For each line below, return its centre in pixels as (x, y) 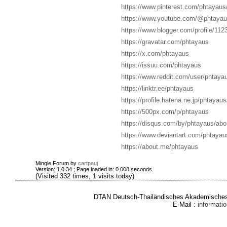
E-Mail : (185, 204)
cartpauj (88, 163)
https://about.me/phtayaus (159, 147)
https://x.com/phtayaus (155, 53)
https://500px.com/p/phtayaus (165, 112)
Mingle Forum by (56, 163)
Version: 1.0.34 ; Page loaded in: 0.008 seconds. (94, 169)
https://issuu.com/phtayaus (161, 65)
